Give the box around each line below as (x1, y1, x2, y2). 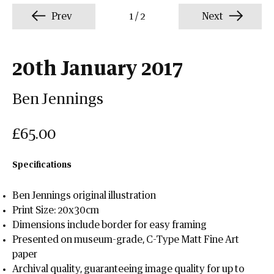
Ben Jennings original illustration (12, 191, 156, 201)
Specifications (12, 161, 72, 169)
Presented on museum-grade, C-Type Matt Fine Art (12, 235, 239, 245)
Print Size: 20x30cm (12, 206, 99, 215)
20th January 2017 (12, 59, 183, 79)
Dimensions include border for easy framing (12, 220, 207, 230)
